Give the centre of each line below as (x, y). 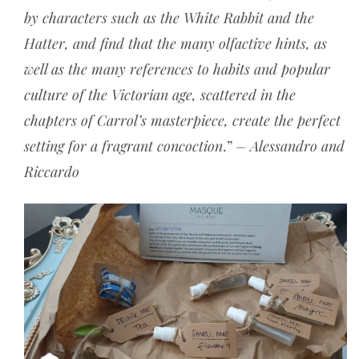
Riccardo (52, 171)
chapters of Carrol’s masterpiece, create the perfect (182, 120)
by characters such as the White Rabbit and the (169, 18)
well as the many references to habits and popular (177, 69)
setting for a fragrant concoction (123, 146)
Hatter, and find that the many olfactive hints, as (175, 43)
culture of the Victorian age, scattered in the (160, 95)
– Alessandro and (290, 146)
